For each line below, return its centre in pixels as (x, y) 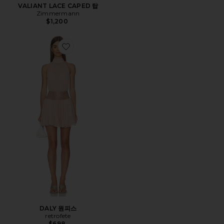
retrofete (58, 216)
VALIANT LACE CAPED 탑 (58, 6)
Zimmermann (58, 13)
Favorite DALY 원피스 (117, 52)
